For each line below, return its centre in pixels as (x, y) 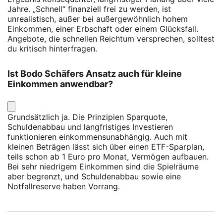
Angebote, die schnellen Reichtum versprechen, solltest (111, 39)
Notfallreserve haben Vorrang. (64, 187)
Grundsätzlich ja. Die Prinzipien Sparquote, (87, 117)
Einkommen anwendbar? (60, 84)
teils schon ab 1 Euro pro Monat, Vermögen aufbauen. (108, 157)
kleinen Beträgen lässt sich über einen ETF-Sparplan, (106, 147)
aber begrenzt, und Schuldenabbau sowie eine (94, 177)
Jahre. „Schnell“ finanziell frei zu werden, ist (89, 9)
